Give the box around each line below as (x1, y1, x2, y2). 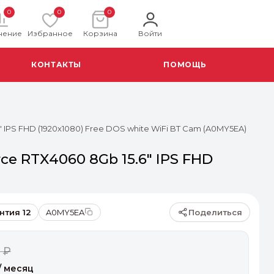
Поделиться (188, 207, 243, 217)
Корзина (83, 29, 117, 38)
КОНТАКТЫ (31, 60, 81, 69)
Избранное (27, 29, 73, 38)
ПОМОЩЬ (163, 60, 207, 69)
